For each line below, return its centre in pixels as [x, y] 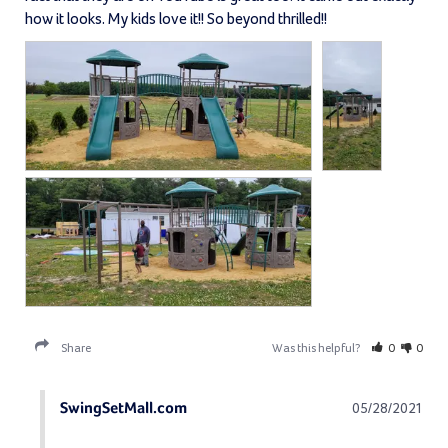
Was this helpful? [317, 349]
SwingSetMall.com [123, 409]
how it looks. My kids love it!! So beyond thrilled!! [176, 19]
